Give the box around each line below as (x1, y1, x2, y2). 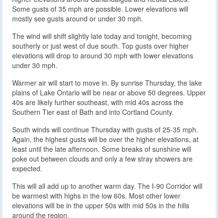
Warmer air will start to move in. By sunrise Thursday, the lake (12, 78, 202, 88)
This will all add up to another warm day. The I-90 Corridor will (12, 181, 202, 191)
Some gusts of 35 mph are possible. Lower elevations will (12, 4, 188, 14)
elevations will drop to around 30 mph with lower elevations (12, 51, 193, 61)
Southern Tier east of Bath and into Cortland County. (12, 107, 174, 117)
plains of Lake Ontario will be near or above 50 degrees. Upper (12, 88, 206, 98)
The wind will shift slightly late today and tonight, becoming (12, 31, 192, 41)
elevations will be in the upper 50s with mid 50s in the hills (12, 200, 189, 211)
